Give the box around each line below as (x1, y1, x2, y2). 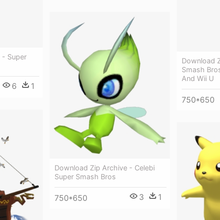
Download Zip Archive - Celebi (55, 163, 155, 172)
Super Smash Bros (55, 172, 116, 181)
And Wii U (182, 74, 214, 83)
